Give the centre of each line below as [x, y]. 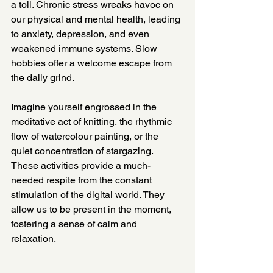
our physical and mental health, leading [97, 19]
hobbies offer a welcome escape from [93, 63]
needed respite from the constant [83, 180]
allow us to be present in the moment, [92, 209]
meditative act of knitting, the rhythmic [93, 122]
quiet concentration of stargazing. [83, 151]
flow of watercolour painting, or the [86, 136]
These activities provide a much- [81, 165]
